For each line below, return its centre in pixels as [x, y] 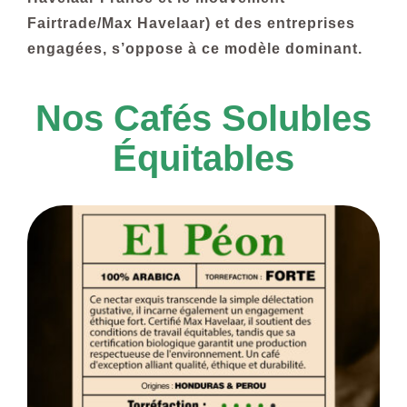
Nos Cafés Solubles [203, 119]
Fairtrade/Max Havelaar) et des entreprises [191, 24]
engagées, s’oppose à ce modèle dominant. [194, 49]
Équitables [203, 159]
